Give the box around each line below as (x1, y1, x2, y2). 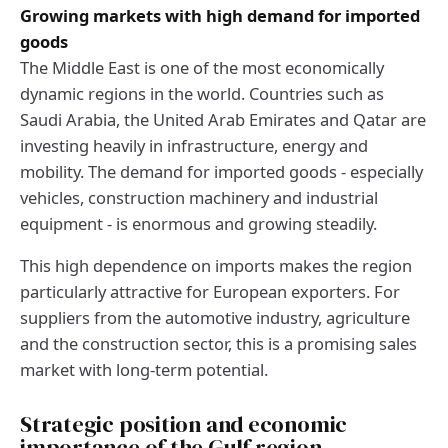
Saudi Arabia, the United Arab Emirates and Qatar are (20, 108, 426, 132)
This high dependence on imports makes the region (20, 254, 412, 278)
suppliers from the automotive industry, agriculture (20, 306, 410, 330)
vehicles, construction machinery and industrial (20, 186, 378, 210)
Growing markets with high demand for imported (20, 4, 420, 28)
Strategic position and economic (20, 409, 348, 441)
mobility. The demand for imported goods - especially (20, 160, 423, 184)
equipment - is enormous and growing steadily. (20, 212, 377, 236)
